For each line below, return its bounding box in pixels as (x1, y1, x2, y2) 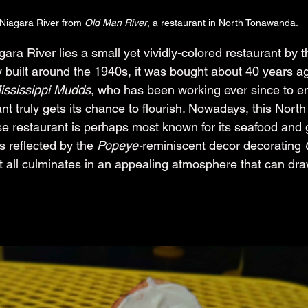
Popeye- (97, 138, 142, 153)
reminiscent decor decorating (142, 138, 305, 153)
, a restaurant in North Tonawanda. (147, 17, 298, 28)
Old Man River (85, 17, 147, 28)
